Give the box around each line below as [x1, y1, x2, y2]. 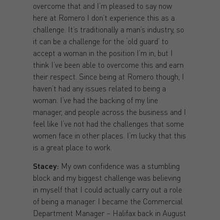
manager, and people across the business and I [32, 106, 186, 117]
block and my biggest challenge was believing [32, 172, 181, 183]
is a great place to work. [32, 141, 112, 152]
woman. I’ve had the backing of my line [32, 94, 158, 105]
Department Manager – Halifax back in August [32, 207, 186, 218]
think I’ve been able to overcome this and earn [32, 59, 184, 70]
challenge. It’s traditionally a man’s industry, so [32, 24, 184, 34]
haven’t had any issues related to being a [32, 82, 166, 93]
